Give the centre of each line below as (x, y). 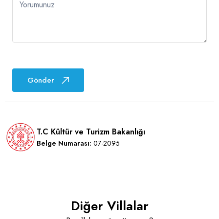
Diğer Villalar (109, 206)
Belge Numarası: (64, 143)
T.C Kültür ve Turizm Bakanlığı (91, 132)
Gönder (41, 80)
